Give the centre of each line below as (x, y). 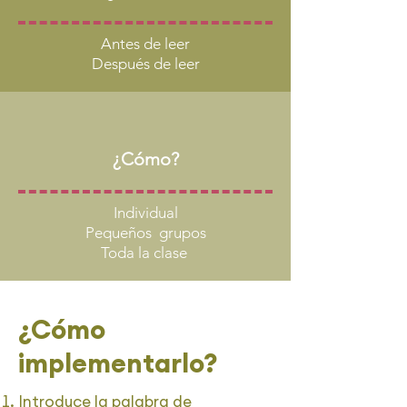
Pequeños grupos (145, 233)
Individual (145, 213)
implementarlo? (118, 363)
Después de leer (145, 64)
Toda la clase (145, 253)
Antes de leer (145, 44)
